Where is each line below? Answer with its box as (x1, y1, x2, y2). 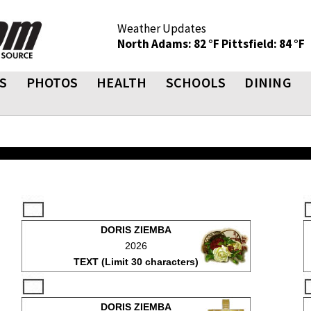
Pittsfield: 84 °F (221, 36, 305, 51)
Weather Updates (117, 21, 206, 36)
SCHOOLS (165, 74, 226, 91)
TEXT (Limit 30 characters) (73, 256, 199, 267)
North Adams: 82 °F (117, 36, 221, 51)
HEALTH (96, 74, 147, 91)
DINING (244, 74, 292, 91)
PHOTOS (26, 74, 78, 91)
